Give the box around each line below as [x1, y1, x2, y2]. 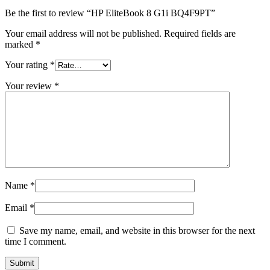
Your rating [5, 60, 50, 71]
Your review [5, 81, 54, 92]
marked [5, 39, 36, 50]
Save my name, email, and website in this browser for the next [19, 225, 255, 236]
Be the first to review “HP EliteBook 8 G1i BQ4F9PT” [5, 8, 215, 19]
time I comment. [5, 236, 66, 247]
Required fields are [164, 28, 236, 39]
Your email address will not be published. [5, 28, 162, 39]
